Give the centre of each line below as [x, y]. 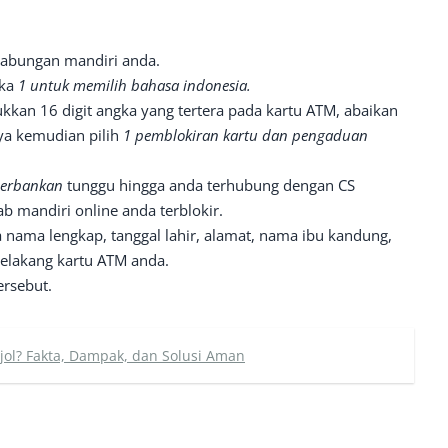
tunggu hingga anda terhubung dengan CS [211, 185]
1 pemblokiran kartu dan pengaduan [245, 135]
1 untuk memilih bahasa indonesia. [134, 85]
